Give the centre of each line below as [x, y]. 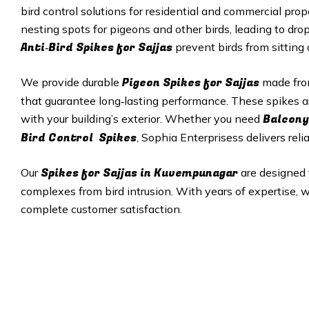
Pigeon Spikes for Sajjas [191, 83]
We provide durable [71, 82]
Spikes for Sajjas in [97, 173]
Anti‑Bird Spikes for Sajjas [97, 48]
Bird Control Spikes [79, 138]
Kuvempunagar [197, 173]
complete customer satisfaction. [101, 209]
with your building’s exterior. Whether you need [142, 119]
